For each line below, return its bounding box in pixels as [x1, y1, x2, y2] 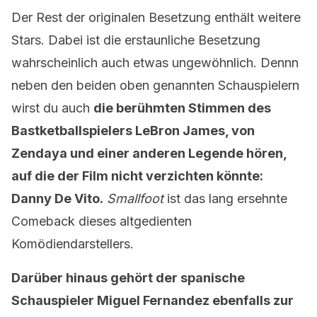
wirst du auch [11, 100, 93, 115]
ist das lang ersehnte [163, 191, 287, 206]
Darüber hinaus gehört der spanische [11, 270, 245, 285]
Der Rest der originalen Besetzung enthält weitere [11, 10, 301, 25]
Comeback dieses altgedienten [11, 214, 192, 229]
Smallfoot [107, 191, 163, 206]
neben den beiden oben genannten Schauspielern [11, 78, 299, 93]
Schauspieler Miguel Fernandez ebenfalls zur [11, 293, 294, 308]
